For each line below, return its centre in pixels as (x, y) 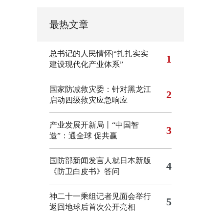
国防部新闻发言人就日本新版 (100, 161)
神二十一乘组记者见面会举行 (100, 196)
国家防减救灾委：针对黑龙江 (100, 89)
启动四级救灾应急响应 (88, 100)
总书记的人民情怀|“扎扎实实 (99, 54)
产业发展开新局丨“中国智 (94, 125)
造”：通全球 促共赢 (83, 136)
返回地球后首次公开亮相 (92, 207)
